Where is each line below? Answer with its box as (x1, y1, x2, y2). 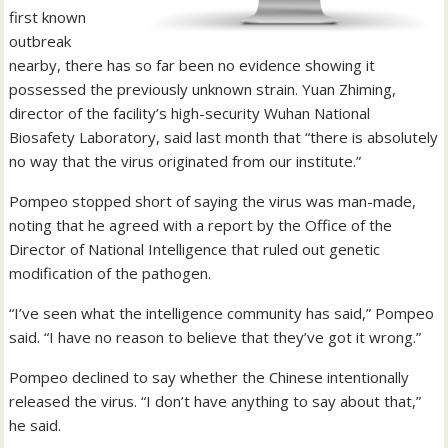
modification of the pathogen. (9, 262, 212, 283)
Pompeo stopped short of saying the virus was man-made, (9, 190, 417, 211)
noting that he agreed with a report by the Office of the (9, 214, 393, 235)
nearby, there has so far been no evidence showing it (9, 54, 376, 75)
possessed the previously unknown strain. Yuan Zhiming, (9, 78, 397, 99)
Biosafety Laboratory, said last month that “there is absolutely (9, 126, 439, 147)
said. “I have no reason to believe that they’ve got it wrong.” (9, 326, 422, 347)
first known (9, 6, 87, 27)
